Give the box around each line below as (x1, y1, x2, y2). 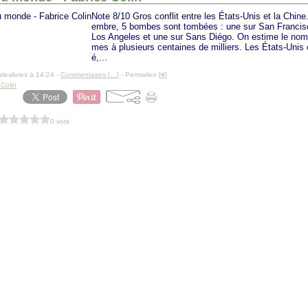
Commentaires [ (60, 71, 110, 78)
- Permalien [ (118, 71, 161, 78)
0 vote (49, 117, 70, 125)
